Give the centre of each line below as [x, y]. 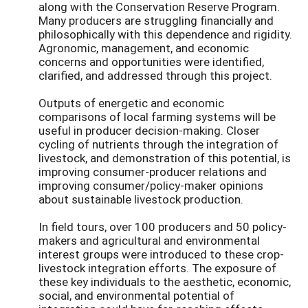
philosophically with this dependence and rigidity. [165, 34]
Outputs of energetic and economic [131, 103]
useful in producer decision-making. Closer [149, 131]
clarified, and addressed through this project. [155, 76]
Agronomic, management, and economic [144, 48]
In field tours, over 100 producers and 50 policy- [163, 227]
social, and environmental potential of [136, 296]
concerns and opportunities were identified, [151, 62]
